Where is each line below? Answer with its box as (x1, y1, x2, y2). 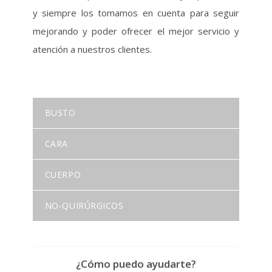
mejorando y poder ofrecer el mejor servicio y (32, 25, 240, 37)
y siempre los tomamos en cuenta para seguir (32, 7, 240, 19)
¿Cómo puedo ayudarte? (76, 257, 196, 271)
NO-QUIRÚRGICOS (44, 200, 124, 211)
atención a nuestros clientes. (32, 43, 152, 55)
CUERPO (44, 169, 81, 180)
